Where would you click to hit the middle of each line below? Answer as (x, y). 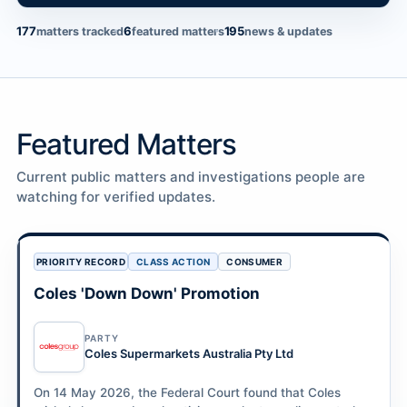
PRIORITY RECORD (81, 262)
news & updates (289, 31)
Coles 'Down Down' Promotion (147, 293)
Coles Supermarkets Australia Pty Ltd (189, 353)
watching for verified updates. (116, 197)
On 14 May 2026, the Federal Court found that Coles (187, 392)
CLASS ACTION (174, 262)
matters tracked (79, 31)
